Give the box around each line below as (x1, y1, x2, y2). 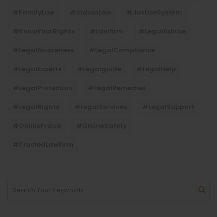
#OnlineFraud (13, 121, 61, 130)
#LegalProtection (13, 83, 73, 93)
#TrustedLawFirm (13, 139, 74, 149)
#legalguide (77, 64, 121, 74)
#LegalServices (74, 102, 127, 111)
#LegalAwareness (13, 45, 74, 55)
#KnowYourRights (13, 26, 75, 36)
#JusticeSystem (126, 7, 182, 17)
